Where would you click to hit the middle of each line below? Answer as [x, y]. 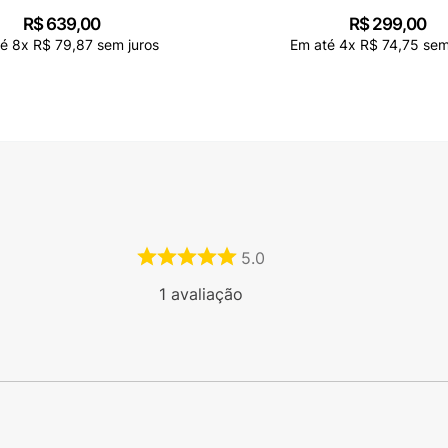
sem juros [126, 44]
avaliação [204, 294]
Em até [314, 44]
